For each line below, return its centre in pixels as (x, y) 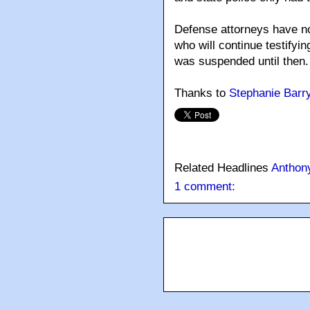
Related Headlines (223, 168)
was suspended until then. (241, 62)
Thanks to (202, 93)
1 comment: (205, 187)
